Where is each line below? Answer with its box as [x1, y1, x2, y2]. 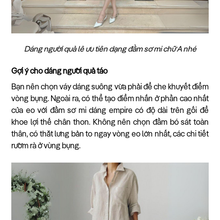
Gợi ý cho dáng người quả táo [11, 67, 108, 76]
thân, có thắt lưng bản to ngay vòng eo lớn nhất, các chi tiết [11, 130, 209, 138]
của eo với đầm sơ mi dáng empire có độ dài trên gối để [11, 107, 209, 115]
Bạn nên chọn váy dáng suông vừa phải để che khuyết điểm [11, 83, 209, 91]
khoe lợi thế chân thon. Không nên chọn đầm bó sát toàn [11, 118, 209, 127]
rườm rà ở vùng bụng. [11, 142, 81, 150]
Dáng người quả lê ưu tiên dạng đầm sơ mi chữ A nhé [24, 46, 196, 54]
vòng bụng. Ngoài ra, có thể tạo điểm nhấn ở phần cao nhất [11, 95, 209, 103]
